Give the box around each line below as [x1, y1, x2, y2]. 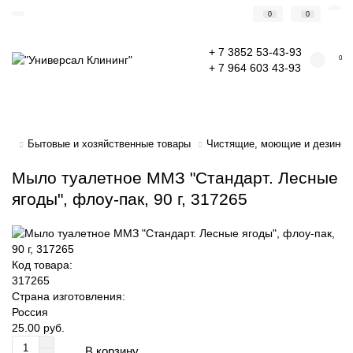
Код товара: [12, 258, 72, 271]
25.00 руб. [12, 321, 65, 334]
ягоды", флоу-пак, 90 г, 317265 [12, 190, 247, 208]
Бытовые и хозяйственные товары [28, 138, 191, 150]
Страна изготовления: [12, 290, 125, 303]
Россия [12, 306, 48, 318]
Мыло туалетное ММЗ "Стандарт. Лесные [12, 169, 338, 187]
